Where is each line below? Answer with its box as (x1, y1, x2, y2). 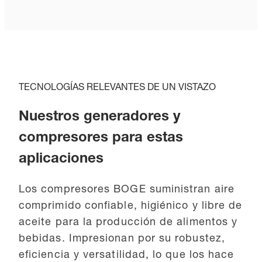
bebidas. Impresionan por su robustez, (19, 233, 225, 244)
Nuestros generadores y (19, 110, 180, 125)
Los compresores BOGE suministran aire (19, 184, 235, 195)
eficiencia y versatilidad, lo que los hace (19, 250, 235, 261)
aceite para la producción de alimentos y (19, 217, 238, 228)
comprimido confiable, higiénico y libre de (19, 201, 243, 212)
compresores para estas (19, 131, 183, 146)
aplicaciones (19, 152, 104, 167)
